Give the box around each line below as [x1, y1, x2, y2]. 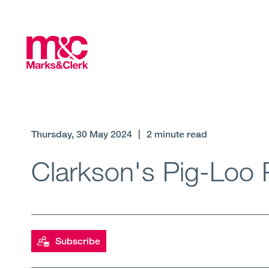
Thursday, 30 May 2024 [31, 128, 132, 140]
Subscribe [55, 235, 100, 247]
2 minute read [147, 128, 207, 140]
